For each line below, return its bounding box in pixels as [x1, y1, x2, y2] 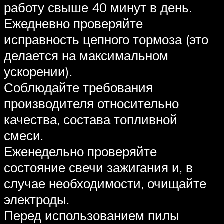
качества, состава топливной [4, 111, 177, 127]
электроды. [4, 191, 69, 207]
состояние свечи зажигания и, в [4, 159, 193, 175]
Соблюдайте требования [4, 79, 153, 95]
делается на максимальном [4, 47, 168, 63]
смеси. [4, 127, 43, 143]
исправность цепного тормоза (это [4, 31, 208, 47]
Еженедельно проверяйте [4, 143, 157, 159]
